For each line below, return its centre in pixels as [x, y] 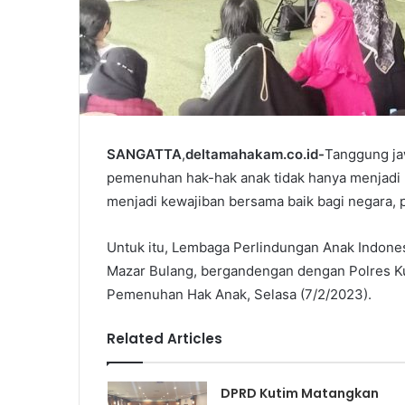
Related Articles [165, 339]
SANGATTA [144, 155]
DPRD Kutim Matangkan [299, 394]
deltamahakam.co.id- [255, 155]
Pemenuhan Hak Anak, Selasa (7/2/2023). [239, 295]
